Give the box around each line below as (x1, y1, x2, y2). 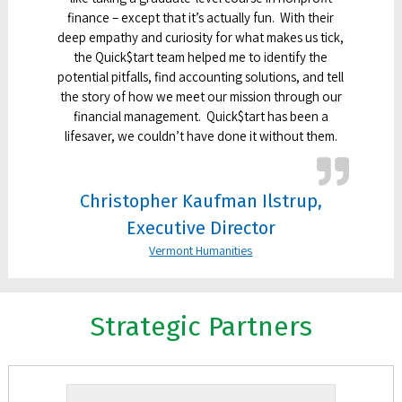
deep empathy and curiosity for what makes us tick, (57, 28, 345, 46)
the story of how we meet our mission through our (59, 87, 342, 105)
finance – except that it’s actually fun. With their (67, 8, 335, 26)
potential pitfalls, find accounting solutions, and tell (57, 67, 345, 85)
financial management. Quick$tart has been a (73, 107, 328, 125)
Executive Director (126, 216, 275, 239)
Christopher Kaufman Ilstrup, (79, 189, 322, 212)
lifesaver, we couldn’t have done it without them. (64, 127, 337, 144)
